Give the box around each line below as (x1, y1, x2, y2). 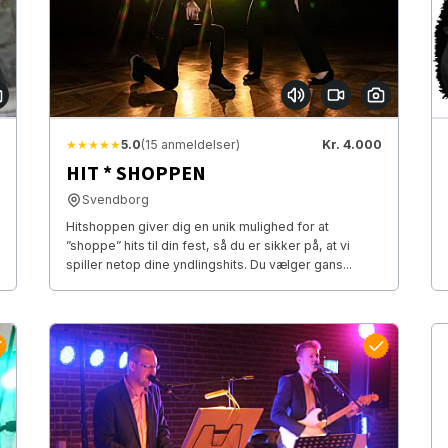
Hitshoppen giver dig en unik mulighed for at (65, 219, 329, 235)
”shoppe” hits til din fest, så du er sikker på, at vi (65, 238, 350, 254)
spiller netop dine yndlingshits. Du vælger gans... (65, 257, 352, 273)
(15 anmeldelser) (140, 137, 240, 153)
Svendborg (81, 192, 149, 208)
